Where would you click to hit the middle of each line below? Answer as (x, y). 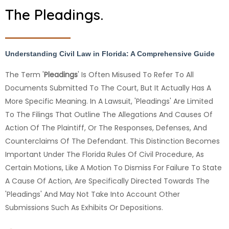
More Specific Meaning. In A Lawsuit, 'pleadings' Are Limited (109, 101)
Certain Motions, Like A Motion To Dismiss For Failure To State (113, 168)
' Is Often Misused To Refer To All (136, 75)
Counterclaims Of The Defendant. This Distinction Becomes (112, 141)
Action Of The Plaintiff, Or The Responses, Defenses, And (106, 128)
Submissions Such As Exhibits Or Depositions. (84, 208)
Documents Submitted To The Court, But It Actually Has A (108, 88)
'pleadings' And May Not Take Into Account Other (93, 194)
